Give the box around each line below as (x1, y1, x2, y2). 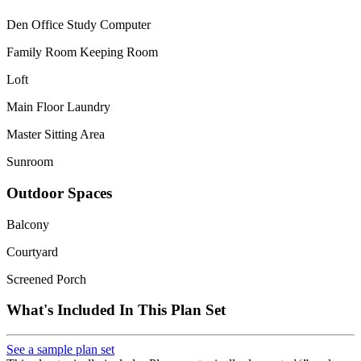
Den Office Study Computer (6, 18, 151, 32)
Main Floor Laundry (6, 100, 110, 114)
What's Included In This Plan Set (6, 301, 226, 319)
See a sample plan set (6, 342, 114, 357)
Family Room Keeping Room (6, 45, 158, 60)
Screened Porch (6, 272, 86, 286)
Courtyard (6, 244, 58, 259)
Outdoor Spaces (6, 184, 112, 201)
